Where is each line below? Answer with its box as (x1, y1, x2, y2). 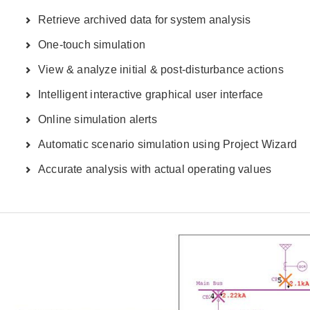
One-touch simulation (38, 38, 145, 51)
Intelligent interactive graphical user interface (38, 88, 264, 100)
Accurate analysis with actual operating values (38, 163, 272, 175)
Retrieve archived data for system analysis (38, 13, 251, 26)
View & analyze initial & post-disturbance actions (38, 63, 284, 75)
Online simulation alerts (38, 113, 157, 125)
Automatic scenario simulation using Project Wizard (38, 138, 297, 150)
